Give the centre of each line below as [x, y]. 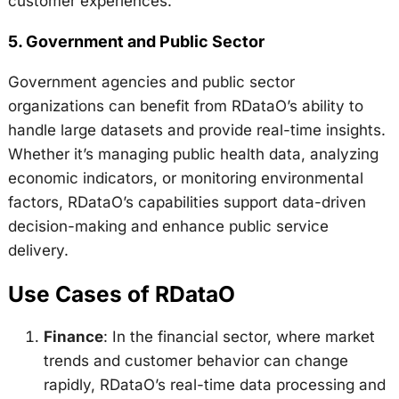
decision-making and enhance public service [168, 227]
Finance [73, 337]
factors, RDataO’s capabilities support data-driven [187, 203]
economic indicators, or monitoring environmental [185, 179]
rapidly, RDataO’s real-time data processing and [214, 385]
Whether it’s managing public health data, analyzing [193, 155]
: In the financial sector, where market [239, 337]
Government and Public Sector [145, 42]
